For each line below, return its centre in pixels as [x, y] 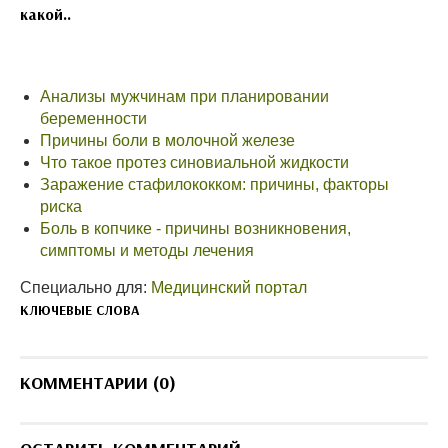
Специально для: [85, 288]
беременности [93, 119]
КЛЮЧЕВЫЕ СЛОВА [80, 310]
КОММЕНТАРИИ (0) [98, 383]
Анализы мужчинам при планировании [184, 97]
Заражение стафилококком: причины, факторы [214, 185]
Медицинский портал [229, 288]
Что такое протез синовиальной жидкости [194, 163]
